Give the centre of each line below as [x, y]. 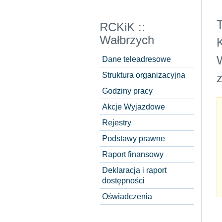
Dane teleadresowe [137, 59]
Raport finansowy [133, 154]
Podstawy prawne [134, 139]
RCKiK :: [122, 27]
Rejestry [117, 123]
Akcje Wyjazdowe [134, 107]
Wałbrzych [127, 40]
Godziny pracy [127, 91]
